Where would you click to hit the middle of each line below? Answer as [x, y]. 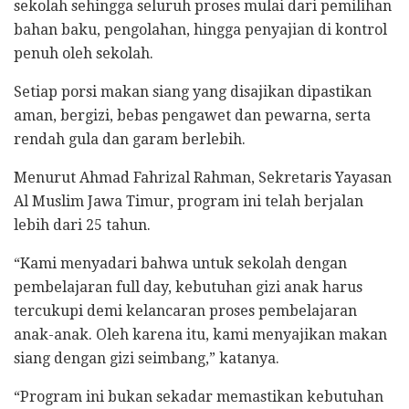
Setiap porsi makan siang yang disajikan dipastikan [193, 92]
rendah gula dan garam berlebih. [130, 140]
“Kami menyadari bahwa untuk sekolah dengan [180, 264]
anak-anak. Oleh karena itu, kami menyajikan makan [200, 335]
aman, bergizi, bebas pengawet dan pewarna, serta [192, 116]
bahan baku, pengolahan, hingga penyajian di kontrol [200, 30]
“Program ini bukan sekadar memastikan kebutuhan [199, 397]
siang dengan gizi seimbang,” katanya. [147, 359]
